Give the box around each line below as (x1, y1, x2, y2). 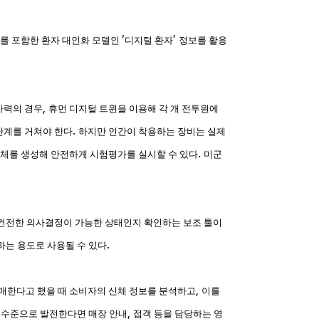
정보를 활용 (179, 35, 227, 46)
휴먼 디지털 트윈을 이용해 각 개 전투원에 (48, 103, 219, 114)
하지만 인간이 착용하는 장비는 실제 (78, 126, 226, 137)
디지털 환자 (125, 35, 173, 46)
